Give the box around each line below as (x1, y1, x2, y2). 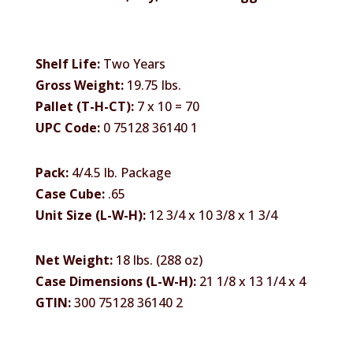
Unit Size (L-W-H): (35, 206, 146, 224)
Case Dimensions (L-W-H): (35, 272, 196, 290)
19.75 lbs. (123, 76, 181, 94)
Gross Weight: (35, 76, 124, 94)
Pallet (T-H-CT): (35, 97, 134, 115)
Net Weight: (35, 251, 113, 269)
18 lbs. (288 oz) (112, 251, 203, 269)
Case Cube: (35, 184, 105, 203)
